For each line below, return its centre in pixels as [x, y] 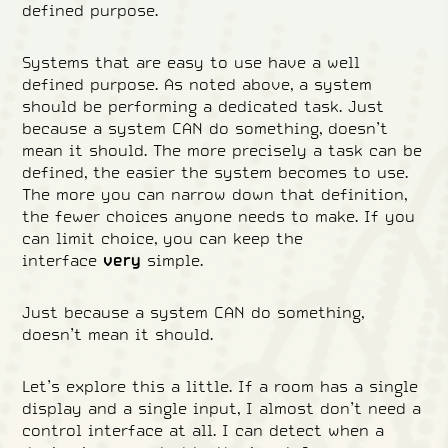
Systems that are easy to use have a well [191, 62]
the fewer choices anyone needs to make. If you [219, 216]
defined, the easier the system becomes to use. [215, 172]
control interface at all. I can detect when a [203, 430]
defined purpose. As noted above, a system [197, 84]
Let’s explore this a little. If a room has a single [220, 386]
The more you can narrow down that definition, [215, 194]
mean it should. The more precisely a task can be [222, 150]
